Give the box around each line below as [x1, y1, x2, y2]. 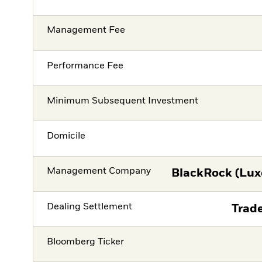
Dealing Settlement [47, 202, 133, 212]
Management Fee [47, 26, 126, 36]
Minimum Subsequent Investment [47, 96, 199, 106]
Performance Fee [47, 61, 124, 71]
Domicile [47, 132, 86, 142]
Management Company [47, 167, 151, 177]
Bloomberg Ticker [47, 237, 125, 247]
